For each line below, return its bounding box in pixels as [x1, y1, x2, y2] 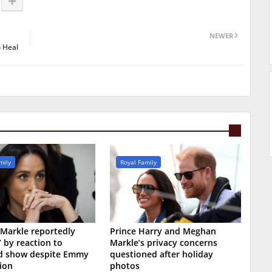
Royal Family [120, 158, 157, 167]
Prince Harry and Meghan [110, 225, 217, 237]
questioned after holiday [110, 248, 214, 260]
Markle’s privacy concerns [110, 237, 218, 249]
